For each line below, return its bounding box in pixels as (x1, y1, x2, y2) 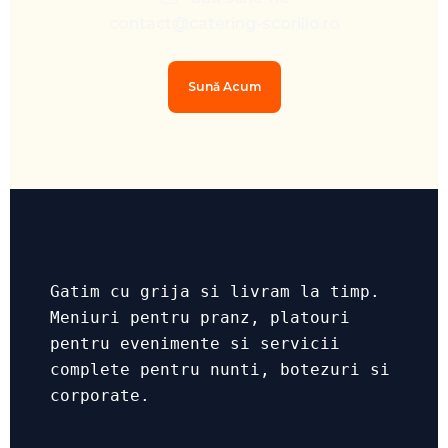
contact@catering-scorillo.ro (108, 14, 340, 34)
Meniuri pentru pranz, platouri (50, 308, 350, 328)
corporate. (50, 386, 150, 406)
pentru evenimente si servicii (50, 334, 340, 354)
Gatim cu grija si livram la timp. (50, 282, 380, 302)
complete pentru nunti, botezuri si (50, 360, 390, 380)
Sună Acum (187, 79, 261, 95)
